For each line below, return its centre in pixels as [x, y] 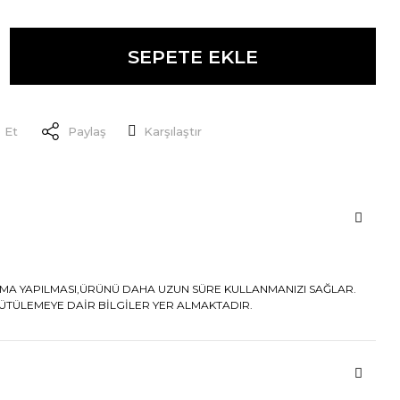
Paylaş [87, 131]
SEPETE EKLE [193, 56]
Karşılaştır [173, 131]
